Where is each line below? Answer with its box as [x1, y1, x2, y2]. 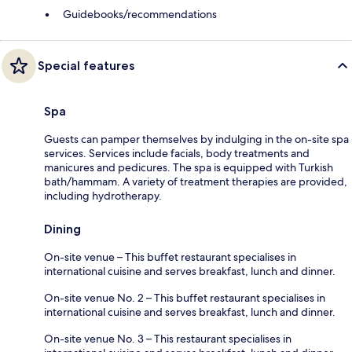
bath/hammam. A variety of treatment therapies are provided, [44, 174, 347, 189]
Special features [38, 58, 134, 74]
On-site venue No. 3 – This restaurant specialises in [44, 332, 291, 346]
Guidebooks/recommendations [63, 7, 217, 22]
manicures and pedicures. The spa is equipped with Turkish [44, 160, 333, 175]
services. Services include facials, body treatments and [44, 146, 310, 161]
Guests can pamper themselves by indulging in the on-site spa [44, 132, 349, 147]
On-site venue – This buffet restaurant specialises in [44, 250, 296, 265]
